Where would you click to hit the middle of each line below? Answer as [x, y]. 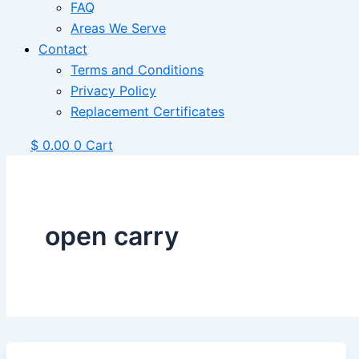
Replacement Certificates [147, 111]
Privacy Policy [113, 91]
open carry [112, 236]
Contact [63, 49]
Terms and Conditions [137, 70]
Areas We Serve [118, 28]
